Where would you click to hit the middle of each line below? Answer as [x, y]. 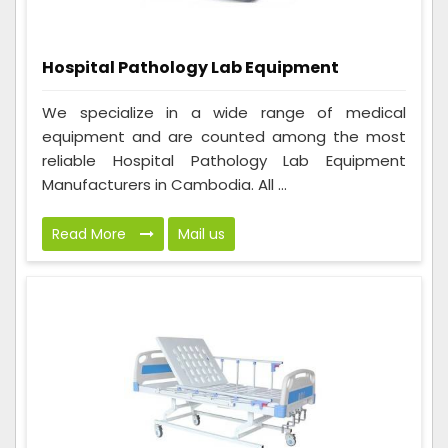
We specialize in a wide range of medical [224, 113]
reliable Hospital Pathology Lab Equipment [224, 161]
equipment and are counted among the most [224, 137]
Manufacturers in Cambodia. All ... [164, 185]
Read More [91, 234]
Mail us [201, 234]
